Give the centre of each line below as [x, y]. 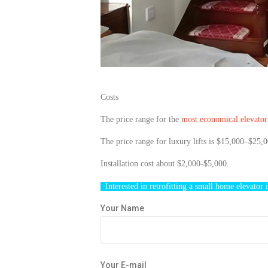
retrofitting [168, 187]
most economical [210, 120]
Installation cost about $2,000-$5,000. [165, 164]
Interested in [125, 187]
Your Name [122, 208]
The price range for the [141, 120]
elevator [250, 187]
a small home [211, 187]
